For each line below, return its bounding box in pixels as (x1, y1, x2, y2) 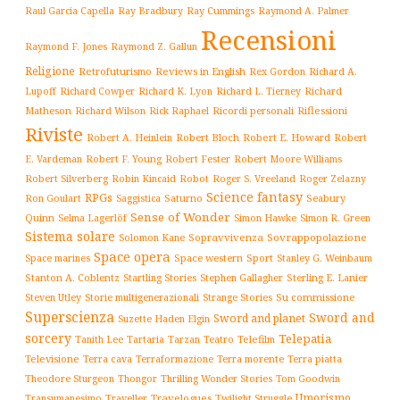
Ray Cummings (187, 4, 254, 18)
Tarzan (168, 333, 200, 346)
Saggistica (116, 192, 161, 205)
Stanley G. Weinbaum (277, 251, 372, 265)
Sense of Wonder (130, 209, 230, 226)
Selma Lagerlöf (58, 212, 127, 225)
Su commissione (276, 290, 355, 304)
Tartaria (127, 332, 164, 346)
